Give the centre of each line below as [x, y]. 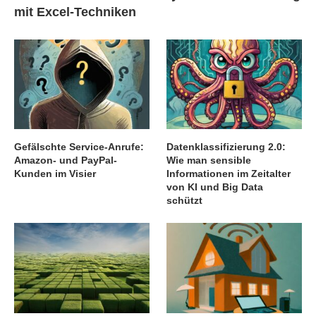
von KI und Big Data [215, 187]
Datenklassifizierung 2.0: [226, 147]
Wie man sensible [209, 160]
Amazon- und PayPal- [66, 160]
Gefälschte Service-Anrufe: [79, 147]
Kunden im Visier [55, 174]
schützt [185, 201]
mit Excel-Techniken [75, 12]
